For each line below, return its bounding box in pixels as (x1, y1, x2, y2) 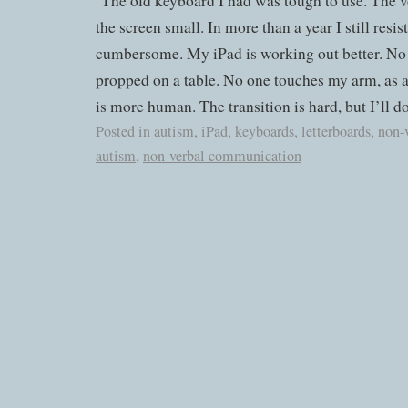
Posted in (96, 120, 150, 141)
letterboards (301, 120, 371, 141)
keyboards (235, 120, 294, 141)
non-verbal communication (143, 145, 301, 166)
